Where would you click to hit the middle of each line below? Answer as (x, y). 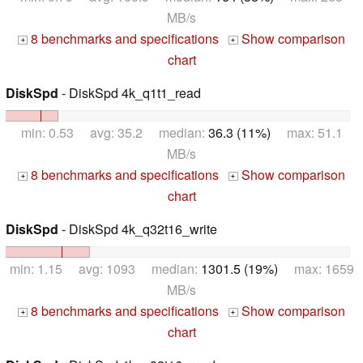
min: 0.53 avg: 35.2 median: (114, 133)
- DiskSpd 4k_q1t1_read (130, 93)
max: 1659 (316, 268)
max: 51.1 (306, 133)
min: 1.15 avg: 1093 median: (105, 268)
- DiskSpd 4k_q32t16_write (138, 229)
